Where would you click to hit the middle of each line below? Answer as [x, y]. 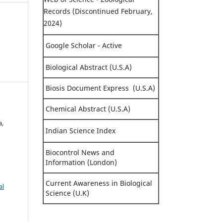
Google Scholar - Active [83, 45]
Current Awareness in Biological [99, 183]
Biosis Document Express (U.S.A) [99, 88]
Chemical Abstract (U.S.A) [87, 109]
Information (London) [80, 162]
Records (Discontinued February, [98, 11]
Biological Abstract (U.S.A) [88, 67]
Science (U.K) [66, 193]
